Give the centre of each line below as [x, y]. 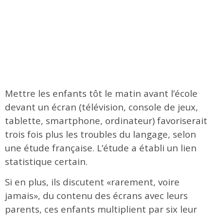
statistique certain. [46, 162]
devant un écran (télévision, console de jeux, [101, 107]
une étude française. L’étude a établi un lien [101, 148]
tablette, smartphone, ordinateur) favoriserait [106, 121]
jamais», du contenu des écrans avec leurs [96, 196]
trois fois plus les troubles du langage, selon [100, 134]
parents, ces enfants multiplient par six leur [101, 209]
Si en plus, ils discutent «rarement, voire [92, 182]
